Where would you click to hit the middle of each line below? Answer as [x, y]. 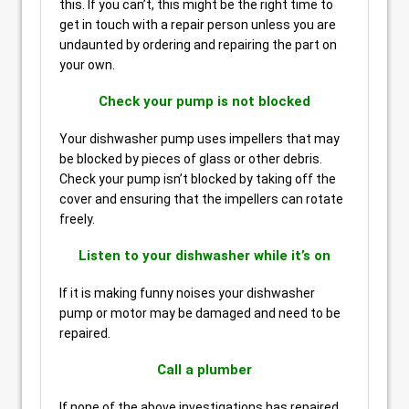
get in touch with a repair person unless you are [198, 25]
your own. [87, 65]
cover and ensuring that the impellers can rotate [201, 199]
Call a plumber [204, 370]
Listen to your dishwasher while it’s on [204, 256]
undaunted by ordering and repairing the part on [198, 45]
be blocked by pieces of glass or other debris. [191, 159]
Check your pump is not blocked [204, 101]
